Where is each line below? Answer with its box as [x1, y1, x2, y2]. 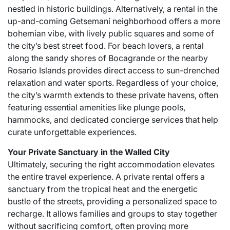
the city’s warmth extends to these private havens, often [8, 90, 218, 100]
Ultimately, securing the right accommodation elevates [8, 159, 215, 169]
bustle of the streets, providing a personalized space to [8, 196, 217, 206]
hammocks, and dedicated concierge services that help [8, 114, 218, 125]
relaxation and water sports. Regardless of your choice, [8, 78, 218, 88]
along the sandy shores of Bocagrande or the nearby [8, 53, 208, 63]
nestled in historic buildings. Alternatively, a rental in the [8, 4, 218, 14]
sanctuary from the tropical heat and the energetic [8, 184, 198, 194]
